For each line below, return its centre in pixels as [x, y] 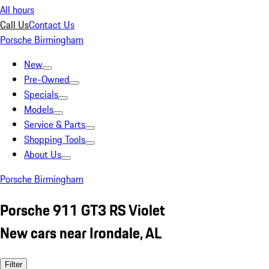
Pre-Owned [47, 79]
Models [39, 109]
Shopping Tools [55, 139]
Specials [41, 94]
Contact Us [52, 25]
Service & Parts [55, 124]
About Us [43, 154]
